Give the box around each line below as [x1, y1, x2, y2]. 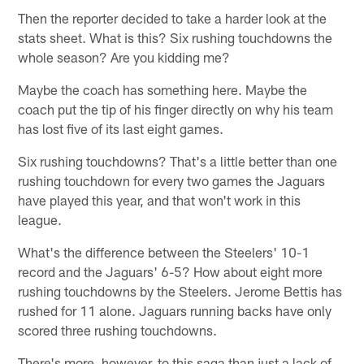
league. [18, 210, 63, 227]
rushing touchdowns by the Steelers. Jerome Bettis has [18, 282, 343, 299]
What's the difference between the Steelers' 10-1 [18, 243, 310, 260]
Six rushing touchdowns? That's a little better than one [18, 152, 338, 169]
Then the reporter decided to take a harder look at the [18, 9, 327, 26]
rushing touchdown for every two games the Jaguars [18, 171, 326, 188]
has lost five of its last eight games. [18, 119, 224, 136]
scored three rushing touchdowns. [18, 321, 218, 338]
